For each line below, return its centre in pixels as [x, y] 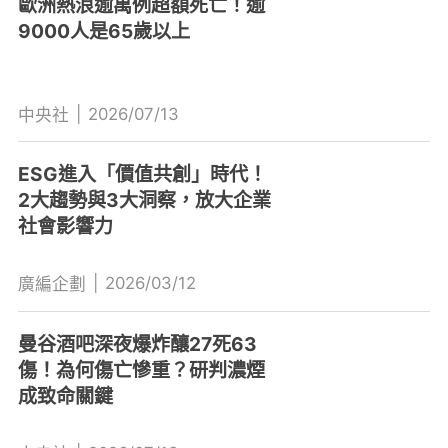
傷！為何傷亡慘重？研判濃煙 [141, 370]
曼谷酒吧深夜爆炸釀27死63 [137, 344]
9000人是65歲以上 [103, 30]
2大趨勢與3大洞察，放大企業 [144, 200]
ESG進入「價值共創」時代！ [142, 174]
